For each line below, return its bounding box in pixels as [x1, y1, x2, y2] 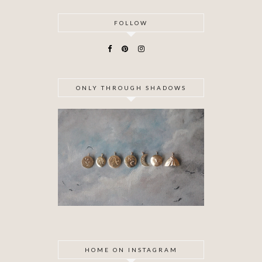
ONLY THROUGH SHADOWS [75, 84, 187, 91]
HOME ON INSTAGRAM [84, 246, 178, 254]
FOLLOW [114, 19, 148, 26]
